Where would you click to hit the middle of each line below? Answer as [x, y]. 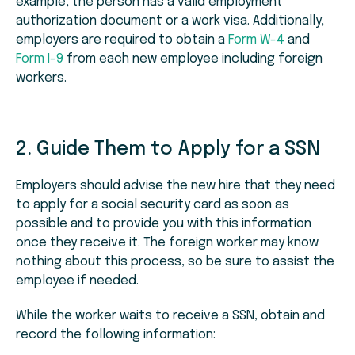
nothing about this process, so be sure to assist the [175, 262]
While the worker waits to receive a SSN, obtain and [170, 316]
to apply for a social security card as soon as [153, 205]
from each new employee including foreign [193, 59]
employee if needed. [77, 281]
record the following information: [116, 335]
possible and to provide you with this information [164, 224]
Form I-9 [40, 59]
